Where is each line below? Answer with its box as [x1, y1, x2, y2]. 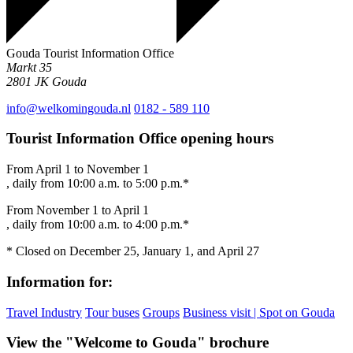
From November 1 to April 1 [6, 203, 149, 217]
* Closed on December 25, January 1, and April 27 [6, 244, 259, 258]
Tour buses [85, 305, 139, 319]
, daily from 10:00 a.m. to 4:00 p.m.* [6, 217, 189, 232]
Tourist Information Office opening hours [6, 130, 273, 147]
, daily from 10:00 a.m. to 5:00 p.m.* [6, 176, 189, 191]
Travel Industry [6, 305, 82, 319]
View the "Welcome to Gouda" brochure [6, 334, 269, 351]
